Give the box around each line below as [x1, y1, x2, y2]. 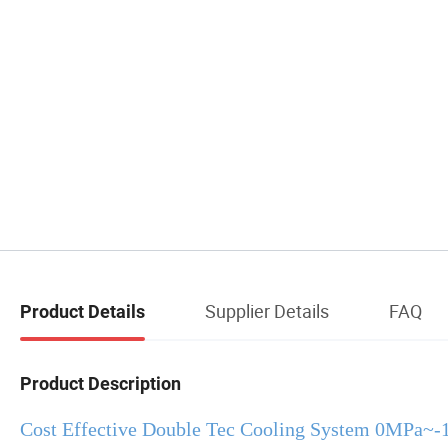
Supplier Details [205, 298, 329, 323]
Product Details [20, 300, 145, 322]
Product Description [20, 372, 181, 394]
